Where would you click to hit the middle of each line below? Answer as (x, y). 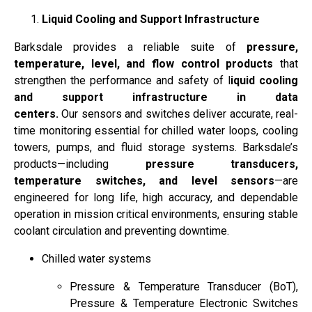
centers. (36, 114)
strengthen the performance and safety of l (122, 80)
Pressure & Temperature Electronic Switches (184, 303)
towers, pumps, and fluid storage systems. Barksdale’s (156, 147)
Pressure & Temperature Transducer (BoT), (184, 286)
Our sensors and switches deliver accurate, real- (178, 114)
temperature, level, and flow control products (144, 63)
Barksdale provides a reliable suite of (130, 47)
